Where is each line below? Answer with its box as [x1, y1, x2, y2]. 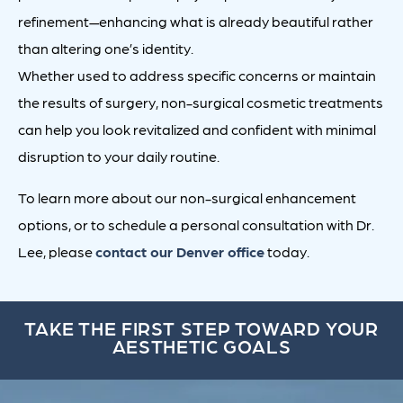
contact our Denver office [95, 242, 264, 262]
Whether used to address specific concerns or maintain [18, 66, 376, 85]
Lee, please [18, 242, 95, 262]
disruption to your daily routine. [18, 147, 219, 166]
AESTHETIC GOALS [112, 334, 291, 359]
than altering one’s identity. [18, 39, 193, 58]
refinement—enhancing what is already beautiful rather [18, 12, 373, 31]
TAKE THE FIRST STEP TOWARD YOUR [24, 316, 379, 341]
